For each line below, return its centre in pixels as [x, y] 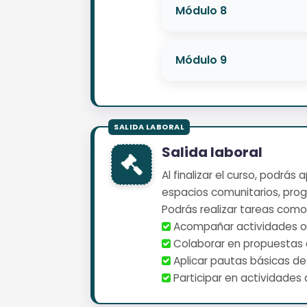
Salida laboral [212, 152]
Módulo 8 [201, 10]
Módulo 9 [201, 60]
